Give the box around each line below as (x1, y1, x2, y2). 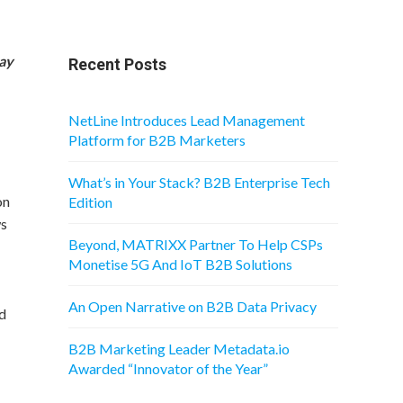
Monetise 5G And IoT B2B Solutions (68, 255, 292, 273)
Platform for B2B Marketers (68, 131, 246, 148)
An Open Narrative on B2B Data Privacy (68, 298, 317, 315)
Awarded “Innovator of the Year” (68, 360, 268, 377)
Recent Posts (68, 55, 166, 74)
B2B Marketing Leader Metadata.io (68, 340, 290, 357)
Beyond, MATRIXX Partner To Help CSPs (68, 236, 323, 253)
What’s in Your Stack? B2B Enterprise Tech (68, 174, 330, 191)
